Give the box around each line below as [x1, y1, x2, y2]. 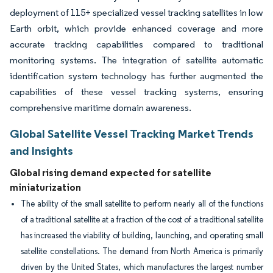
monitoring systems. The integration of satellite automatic [10, 54, 263, 66]
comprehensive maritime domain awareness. [10, 102, 191, 113]
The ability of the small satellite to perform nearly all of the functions [21, 199, 263, 209]
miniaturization [10, 181, 81, 193]
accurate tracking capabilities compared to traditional [10, 38, 263, 50]
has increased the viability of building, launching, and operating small [21, 230, 263, 241]
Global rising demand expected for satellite [10, 166, 211, 179]
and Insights [10, 143, 73, 158]
